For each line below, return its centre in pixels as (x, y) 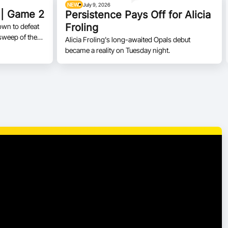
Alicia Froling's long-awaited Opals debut (128, 39)
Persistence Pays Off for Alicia (138, 15)
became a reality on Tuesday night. (118, 50)
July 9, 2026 (97, 5)
